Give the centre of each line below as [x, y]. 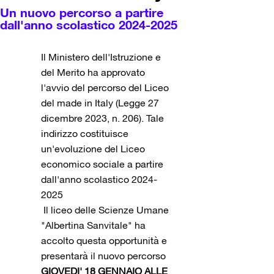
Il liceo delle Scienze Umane [105, 209]
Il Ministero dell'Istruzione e [101, 57]
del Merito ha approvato [93, 72]
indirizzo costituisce [85, 133]
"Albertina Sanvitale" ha [94, 225]
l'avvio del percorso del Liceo [105, 87]
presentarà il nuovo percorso [104, 255]
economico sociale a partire [102, 164]
